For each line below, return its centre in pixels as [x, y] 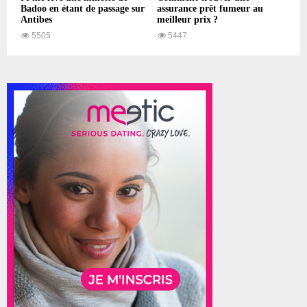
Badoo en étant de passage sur [83, 8]
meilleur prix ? [187, 19]
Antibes [36, 19]
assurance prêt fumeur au [210, 8]
